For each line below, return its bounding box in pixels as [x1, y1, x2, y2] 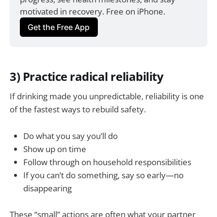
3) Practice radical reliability [10, 68, 164, 84]
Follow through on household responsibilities [23, 156, 191, 168]
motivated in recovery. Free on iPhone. [20, 5, 166, 17]
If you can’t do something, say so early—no [23, 169, 184, 181]
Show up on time [23, 143, 86, 155]
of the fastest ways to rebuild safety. [10, 104, 146, 115]
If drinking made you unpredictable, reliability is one [10, 91, 204, 102]
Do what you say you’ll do [23, 130, 118, 141]
